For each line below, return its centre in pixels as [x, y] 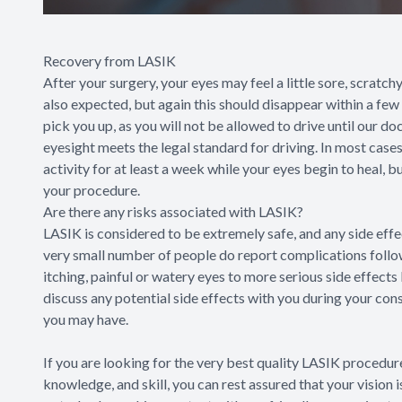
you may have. [86, 319]
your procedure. [92, 190]
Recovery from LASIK [109, 61]
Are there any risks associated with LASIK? [173, 212]
